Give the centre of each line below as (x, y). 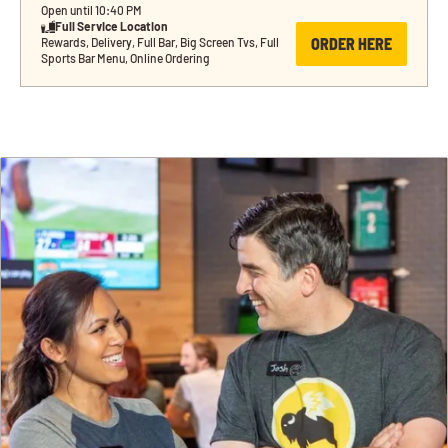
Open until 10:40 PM (91, 10)
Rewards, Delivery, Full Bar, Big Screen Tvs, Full (160, 42)
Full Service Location (111, 26)
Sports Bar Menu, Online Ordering (125, 58)
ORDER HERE (351, 44)
